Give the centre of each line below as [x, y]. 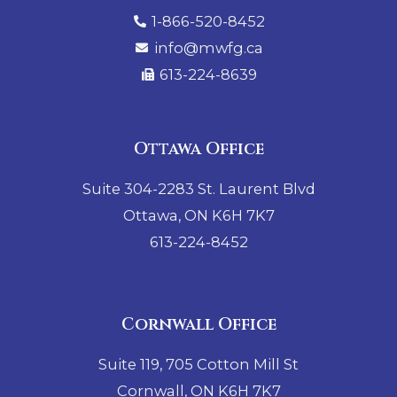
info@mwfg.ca [208, 48]
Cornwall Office [198, 324]
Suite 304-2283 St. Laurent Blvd [198, 189]
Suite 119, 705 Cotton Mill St [198, 364]
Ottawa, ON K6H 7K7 [198, 216]
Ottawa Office [198, 149]
